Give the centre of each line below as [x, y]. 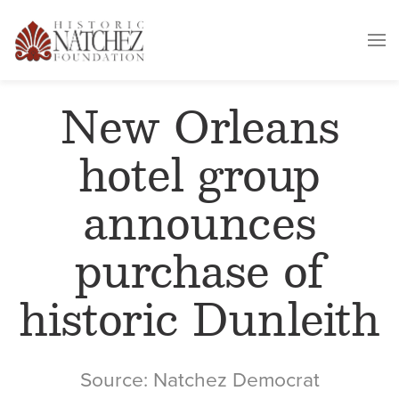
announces [199, 227]
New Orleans [199, 131]
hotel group [199, 179]
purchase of [199, 275]
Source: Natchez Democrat [199, 381]
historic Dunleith [199, 323]
